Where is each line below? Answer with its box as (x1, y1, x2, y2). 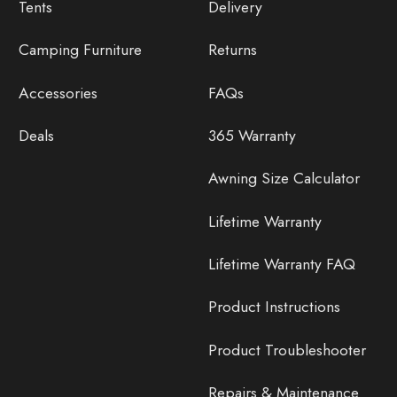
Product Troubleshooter (207, 338, 366, 362)
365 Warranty (207, 123, 296, 147)
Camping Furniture (19, 38, 142, 62)
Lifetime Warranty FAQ (207, 253, 355, 276)
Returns (207, 38, 257, 62)
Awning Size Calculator (207, 167, 360, 191)
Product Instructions (207, 295, 340, 319)
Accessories (19, 81, 97, 105)
